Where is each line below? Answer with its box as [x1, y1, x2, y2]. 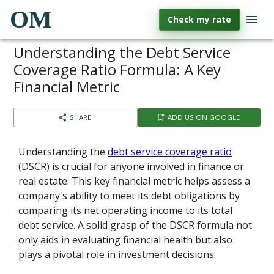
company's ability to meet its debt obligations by [18, 189, 240, 202]
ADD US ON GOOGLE [167, 113, 240, 122]
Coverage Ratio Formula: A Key [13, 59, 221, 80]
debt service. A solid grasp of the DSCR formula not [18, 218, 253, 232]
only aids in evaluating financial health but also [18, 233, 233, 246]
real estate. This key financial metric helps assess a [18, 174, 251, 188]
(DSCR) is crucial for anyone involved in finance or [18, 160, 245, 173]
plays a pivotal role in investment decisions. [18, 248, 217, 261]
